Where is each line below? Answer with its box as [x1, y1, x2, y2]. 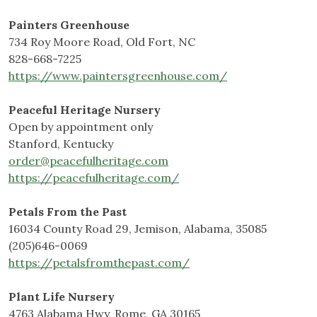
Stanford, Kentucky [8, 137, 113, 151]
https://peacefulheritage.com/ [8, 171, 179, 185]
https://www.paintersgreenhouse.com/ [8, 69, 227, 83]
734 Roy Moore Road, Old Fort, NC [8, 35, 195, 50]
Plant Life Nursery [8, 289, 115, 304]
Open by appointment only [8, 120, 153, 134]
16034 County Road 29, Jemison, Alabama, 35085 [8, 221, 267, 236]
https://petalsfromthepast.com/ [8, 255, 190, 270]
